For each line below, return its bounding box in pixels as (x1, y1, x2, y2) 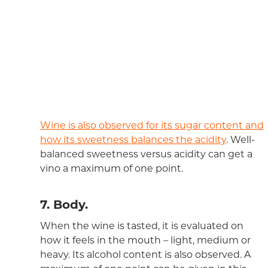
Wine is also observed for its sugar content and (39, 120, 264, 132)
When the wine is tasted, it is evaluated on (39, 220, 243, 232)
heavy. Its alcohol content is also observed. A (39, 249, 251, 261)
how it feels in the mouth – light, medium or (39, 234, 251, 246)
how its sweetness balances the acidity (39, 134, 226, 146)
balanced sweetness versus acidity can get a (39, 148, 252, 160)
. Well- (226, 134, 255, 146)
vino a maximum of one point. (39, 163, 183, 175)
